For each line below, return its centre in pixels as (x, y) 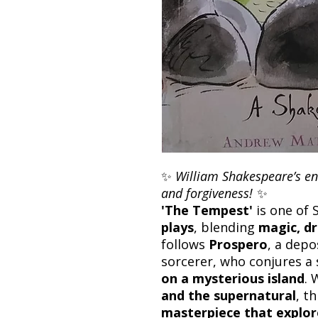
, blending (226, 227)
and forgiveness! (207, 193)
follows (185, 244)
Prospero (238, 244)
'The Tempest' (207, 210)
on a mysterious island (233, 278)
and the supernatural (229, 295)
